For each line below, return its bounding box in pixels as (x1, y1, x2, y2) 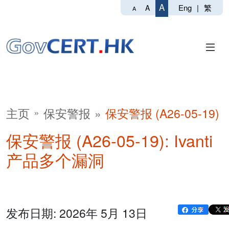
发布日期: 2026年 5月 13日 (6, 204, 147, 222)
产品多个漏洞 (6, 148, 104, 171)
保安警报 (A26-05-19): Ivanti (6, 128, 213, 152)
